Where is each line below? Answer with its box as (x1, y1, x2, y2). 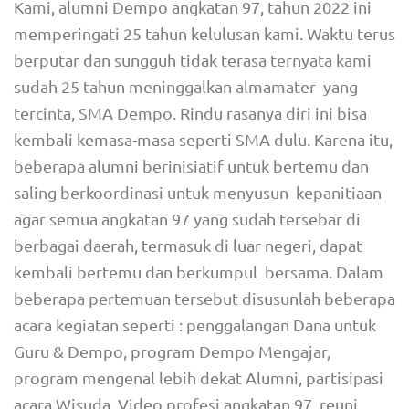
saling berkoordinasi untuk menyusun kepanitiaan (14, 183, 385, 202)
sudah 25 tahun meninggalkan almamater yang (14, 77, 358, 96)
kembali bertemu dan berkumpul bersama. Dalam (14, 262, 383, 281)
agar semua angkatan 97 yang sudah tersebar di (14, 209, 361, 228)
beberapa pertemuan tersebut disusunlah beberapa (14, 288, 395, 308)
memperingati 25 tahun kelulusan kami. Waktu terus (14, 24, 395, 43)
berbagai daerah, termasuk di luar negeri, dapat (14, 236, 362, 255)
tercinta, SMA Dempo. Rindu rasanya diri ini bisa (14, 103, 367, 122)
